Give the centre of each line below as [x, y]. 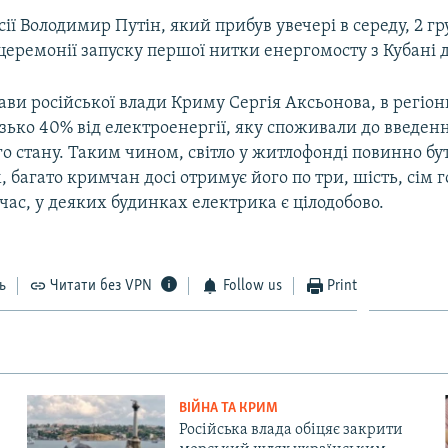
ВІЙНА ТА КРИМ [228, 408]
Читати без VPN [101, 285]
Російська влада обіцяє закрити [290, 429]
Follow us [252, 285]
